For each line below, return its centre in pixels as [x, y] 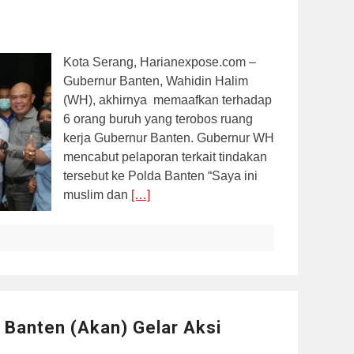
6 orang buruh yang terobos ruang [158, 119]
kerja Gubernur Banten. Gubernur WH [169, 137]
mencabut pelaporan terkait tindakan [165, 156]
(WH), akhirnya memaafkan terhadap [168, 100]
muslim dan [97, 194]
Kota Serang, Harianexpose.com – [160, 62]
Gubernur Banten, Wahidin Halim [156, 81]
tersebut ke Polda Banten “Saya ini [160, 175]
